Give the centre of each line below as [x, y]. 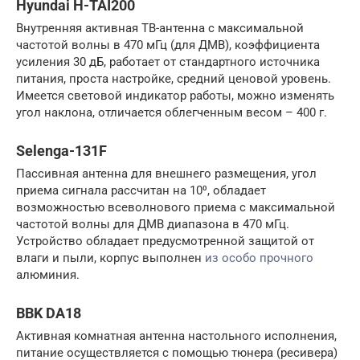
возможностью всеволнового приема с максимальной [176, 207]
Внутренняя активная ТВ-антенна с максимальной [160, 28]
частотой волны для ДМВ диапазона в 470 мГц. [153, 224]
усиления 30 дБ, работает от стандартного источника [168, 61]
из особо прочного [259, 258]
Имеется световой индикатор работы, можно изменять [175, 95]
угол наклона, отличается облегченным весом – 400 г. [172, 112]
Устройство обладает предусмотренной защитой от [165, 241]
